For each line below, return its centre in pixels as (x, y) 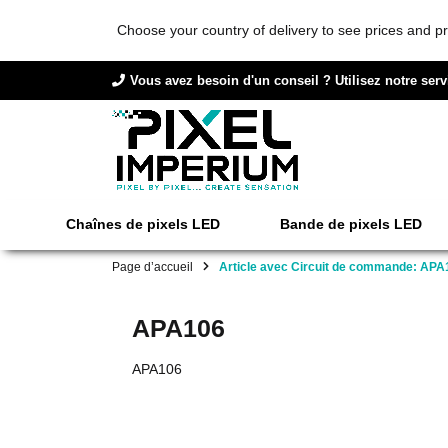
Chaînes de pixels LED (143, 224)
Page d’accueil (152, 266)
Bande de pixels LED (351, 224)
